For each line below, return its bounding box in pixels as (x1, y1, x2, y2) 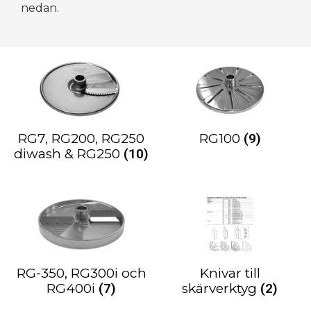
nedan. (21, 1, 59, 15)
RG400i (47, 280, 99, 297)
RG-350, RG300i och (16, 265, 146, 282)
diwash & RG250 (14, 146, 124, 162)
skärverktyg (182, 280, 260, 297)
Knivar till (199, 265, 260, 282)
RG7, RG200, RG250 (18, 131, 144, 147)
